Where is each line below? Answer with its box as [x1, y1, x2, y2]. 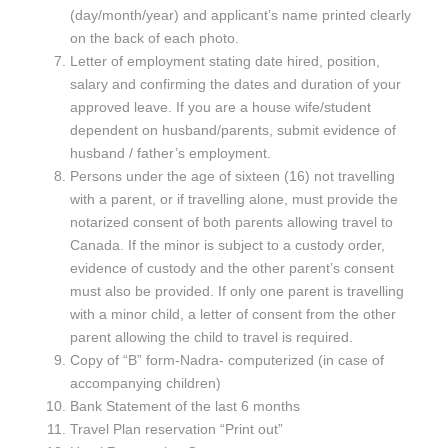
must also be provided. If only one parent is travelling [70, 283, 404, 300]
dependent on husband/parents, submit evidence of [70, 122, 396, 139]
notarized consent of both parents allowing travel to [70, 214, 393, 231]
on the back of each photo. [70, 30, 239, 47]
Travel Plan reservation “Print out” [70, 421, 283, 438]
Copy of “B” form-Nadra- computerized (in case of [70, 352, 384, 369]
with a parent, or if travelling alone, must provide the [70, 191, 398, 208]
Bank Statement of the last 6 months [70, 398, 300, 415]
